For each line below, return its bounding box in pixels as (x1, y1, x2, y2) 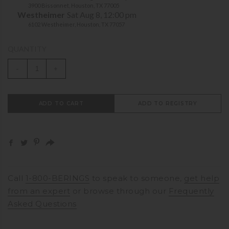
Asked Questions (8, 199, 77, 209)
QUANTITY (8, 44, 47, 54)
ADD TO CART (38, 100, 84, 107)
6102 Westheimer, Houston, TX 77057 (28, 21, 125, 28)
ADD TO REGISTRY (138, 100, 198, 107)
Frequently (168, 186, 214, 196)
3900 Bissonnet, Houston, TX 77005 (28, 2, 120, 9)
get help (184, 173, 219, 184)
